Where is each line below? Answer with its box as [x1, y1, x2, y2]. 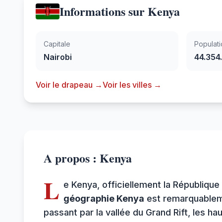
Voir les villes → [103, 80, 162, 90]
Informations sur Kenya [59, 2, 180, 20]
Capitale [44, 40, 70, 48]
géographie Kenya [63, 193, 144, 204]
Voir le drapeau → [36, 80, 103, 90]
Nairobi [44, 52, 72, 62]
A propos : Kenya [44, 149, 132, 166]
